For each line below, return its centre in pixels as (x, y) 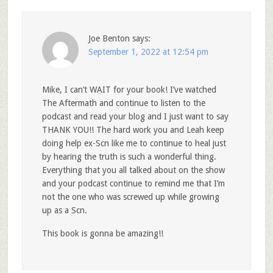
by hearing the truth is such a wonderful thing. (129, 156)
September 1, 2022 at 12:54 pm (148, 51)
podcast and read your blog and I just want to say (135, 116)
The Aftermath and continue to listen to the (123, 103)
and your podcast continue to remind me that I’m (133, 183)
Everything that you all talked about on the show (133, 170)
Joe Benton (109, 38)
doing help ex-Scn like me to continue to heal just (134, 143)
